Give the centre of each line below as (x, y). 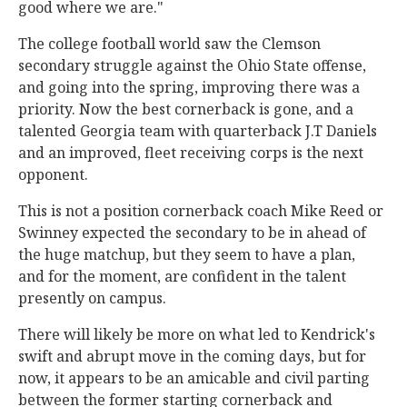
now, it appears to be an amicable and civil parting (194, 377)
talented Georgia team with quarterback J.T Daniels (198, 130)
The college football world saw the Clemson (169, 43)
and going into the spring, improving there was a (189, 87)
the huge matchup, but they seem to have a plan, (187, 254)
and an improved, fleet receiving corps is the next (191, 152)
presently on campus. (94, 298)
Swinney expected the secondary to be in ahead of (192, 232)
